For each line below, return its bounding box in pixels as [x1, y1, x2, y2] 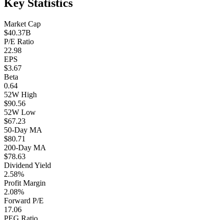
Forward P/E [4, 196, 44, 205]
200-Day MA [4, 143, 46, 152]
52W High [4, 90, 37, 99]
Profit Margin [4, 178, 46, 187]
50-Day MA [4, 125, 42, 134]
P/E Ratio [4, 37, 34, 46]
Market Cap [4, 19, 41, 28]
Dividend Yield [4, 161, 51, 169]
